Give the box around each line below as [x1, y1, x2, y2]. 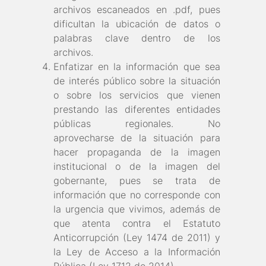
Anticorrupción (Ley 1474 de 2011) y [53, 232, 220, 244]
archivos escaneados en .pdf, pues [53, 4, 220, 16]
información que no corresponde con [53, 189, 220, 201]
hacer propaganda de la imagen [53, 146, 220, 159]
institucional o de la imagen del [53, 160, 220, 173]
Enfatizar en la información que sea [53, 61, 220, 73]
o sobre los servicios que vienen [53, 89, 220, 102]
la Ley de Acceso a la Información [53, 246, 220, 258]
